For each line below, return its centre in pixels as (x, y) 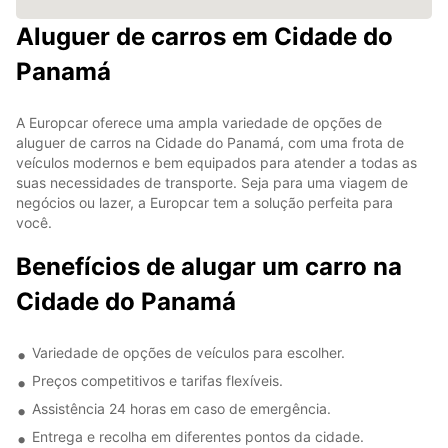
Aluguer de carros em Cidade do (204, 36)
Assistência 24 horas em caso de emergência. (181, 408)
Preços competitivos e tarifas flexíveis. (157, 380)
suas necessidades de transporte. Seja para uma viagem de (212, 182)
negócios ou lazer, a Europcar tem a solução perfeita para (204, 202)
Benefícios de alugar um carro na (209, 266)
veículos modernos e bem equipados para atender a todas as (216, 162)
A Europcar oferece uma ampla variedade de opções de (199, 122)
